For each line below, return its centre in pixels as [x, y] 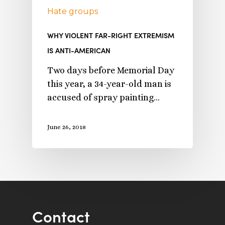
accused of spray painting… [103, 98]
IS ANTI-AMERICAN [79, 50]
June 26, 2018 [67, 127]
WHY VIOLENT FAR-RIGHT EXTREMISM [111, 35]
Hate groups [73, 12]
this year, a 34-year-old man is [109, 84]
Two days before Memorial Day [111, 71]
